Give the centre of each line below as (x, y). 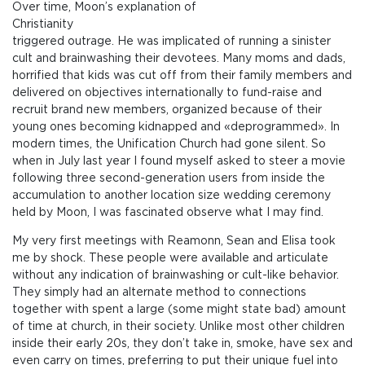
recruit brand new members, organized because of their (167, 110)
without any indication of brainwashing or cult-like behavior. (176, 275)
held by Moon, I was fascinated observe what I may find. (168, 212)
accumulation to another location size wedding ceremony (172, 195)
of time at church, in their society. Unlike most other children (178, 326)
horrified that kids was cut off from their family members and (182, 75)
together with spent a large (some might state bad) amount (179, 309)
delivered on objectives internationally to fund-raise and (167, 92)
